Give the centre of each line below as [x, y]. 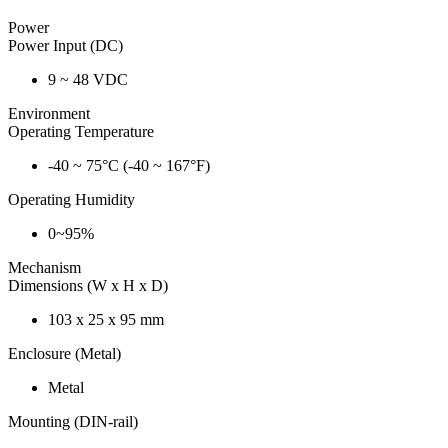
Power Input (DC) [65, 46]
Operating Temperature [81, 132]
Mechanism [44, 268]
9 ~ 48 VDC [88, 80]
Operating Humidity [71, 200]
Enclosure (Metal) [64, 354]
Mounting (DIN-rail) [73, 422]
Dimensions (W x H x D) [88, 286]
